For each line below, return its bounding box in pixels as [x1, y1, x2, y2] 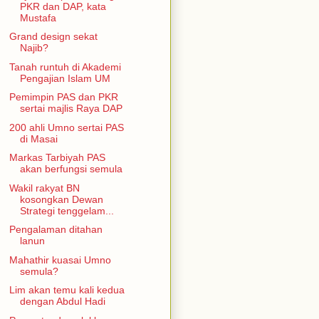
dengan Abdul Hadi [19, 296, 105, 308]
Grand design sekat [9, 31, 98, 43]
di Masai [19, 132, 58, 145]
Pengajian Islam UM [19, 72, 110, 84]
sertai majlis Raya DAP [19, 103, 122, 115]
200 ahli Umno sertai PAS [9, 121, 124, 133]
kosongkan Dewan [19, 193, 103, 205]
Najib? [19, 42, 48, 54]
